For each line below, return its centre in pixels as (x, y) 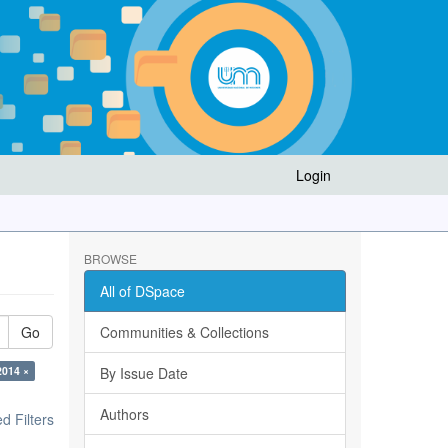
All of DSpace (142, 291)
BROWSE (110, 258)
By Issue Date (143, 373)
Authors (124, 414)
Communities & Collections (184, 332)
